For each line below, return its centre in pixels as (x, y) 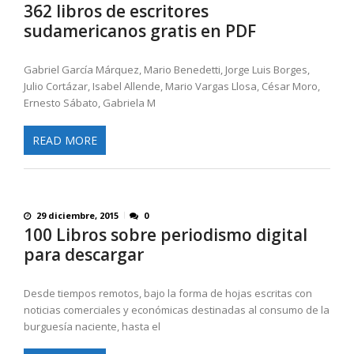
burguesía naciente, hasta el (92, 326)
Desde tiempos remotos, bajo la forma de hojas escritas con (168, 293)
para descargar (84, 254)
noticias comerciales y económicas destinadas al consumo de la (177, 309)
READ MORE (65, 140)
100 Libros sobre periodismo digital (166, 234)
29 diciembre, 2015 (77, 215)
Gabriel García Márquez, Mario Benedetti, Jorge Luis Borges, (167, 70)
